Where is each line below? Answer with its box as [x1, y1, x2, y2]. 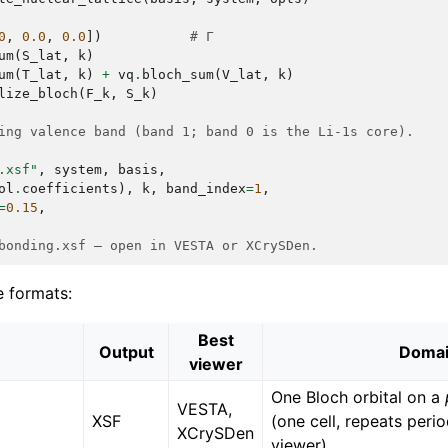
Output [98, 342, 154, 363]
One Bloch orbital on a [271, 387, 446, 408]
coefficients [22, 181, 118, 196]
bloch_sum [142, 67, 214, 82]
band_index [166, 181, 246, 196]
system [54, 162, 102, 177]
